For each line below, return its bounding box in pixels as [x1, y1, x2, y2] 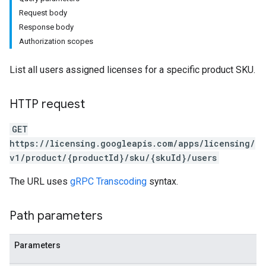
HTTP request [9, 97, 85, 112]
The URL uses [9, 176, 70, 187]
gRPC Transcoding [70, 176, 147, 187]
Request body [19, 8, 67, 17]
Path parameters [9, 208, 103, 223]
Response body [19, 23, 74, 31]
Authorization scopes [19, 37, 93, 46]
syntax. [147, 176, 178, 187]
